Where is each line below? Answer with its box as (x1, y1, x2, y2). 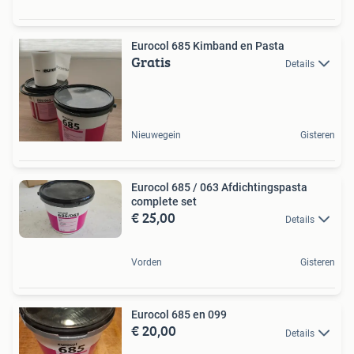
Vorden (131, 257, 162, 269)
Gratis (131, 51, 171, 73)
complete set (131, 195, 197, 209)
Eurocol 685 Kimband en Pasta (131, 40, 284, 53)
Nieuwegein (131, 130, 181, 141)
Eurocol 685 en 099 (131, 308, 227, 322)
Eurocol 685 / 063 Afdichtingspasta (131, 181, 307, 194)
